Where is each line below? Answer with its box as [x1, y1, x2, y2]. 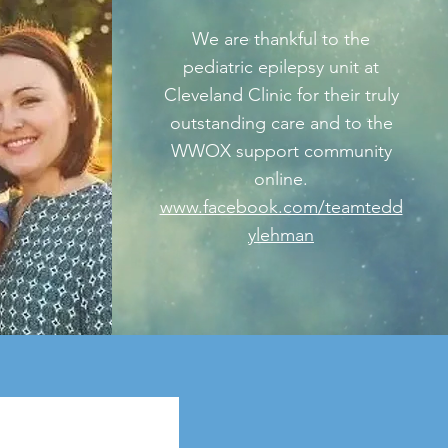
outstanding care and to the [169, 112, 393, 134]
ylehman [248, 224, 314, 246]
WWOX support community [170, 140, 392, 162]
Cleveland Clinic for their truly [163, 84, 399, 106]
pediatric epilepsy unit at [183, 56, 379, 78]
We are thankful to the [192, 28, 370, 50]
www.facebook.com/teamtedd [159, 196, 403, 218]
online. [254, 168, 308, 190]
